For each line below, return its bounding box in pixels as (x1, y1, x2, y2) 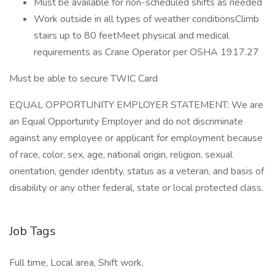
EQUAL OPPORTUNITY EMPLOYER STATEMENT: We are (9, 98, 263, 112)
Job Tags (9, 223, 56, 239)
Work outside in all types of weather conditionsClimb (34, 12, 259, 26)
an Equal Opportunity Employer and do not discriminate (9, 115, 243, 128)
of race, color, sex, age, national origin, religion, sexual (9, 148, 233, 161)
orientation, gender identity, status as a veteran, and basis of (9, 165, 264, 178)
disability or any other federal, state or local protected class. (9, 181, 263, 195)
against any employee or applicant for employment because (9, 131, 263, 145)
